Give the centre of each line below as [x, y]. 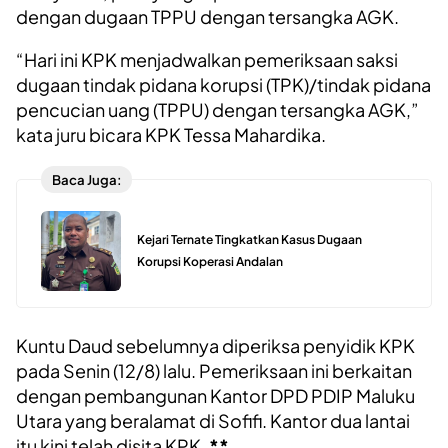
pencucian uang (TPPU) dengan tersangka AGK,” [217, 110]
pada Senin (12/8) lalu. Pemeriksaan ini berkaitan [214, 371]
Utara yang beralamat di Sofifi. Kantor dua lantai [213, 421]
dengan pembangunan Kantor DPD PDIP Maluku [215, 396]
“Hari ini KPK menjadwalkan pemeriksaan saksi [207, 60]
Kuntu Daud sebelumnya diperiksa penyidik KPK [215, 346]
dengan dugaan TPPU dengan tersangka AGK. [207, 17]
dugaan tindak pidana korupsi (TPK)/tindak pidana [223, 85]
